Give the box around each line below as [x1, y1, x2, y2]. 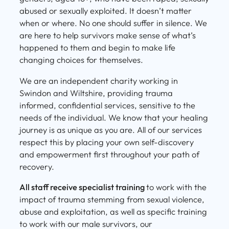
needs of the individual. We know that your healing [19, 112, 208, 123]
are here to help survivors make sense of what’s [19, 30, 196, 41]
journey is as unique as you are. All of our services [19, 124, 202, 135]
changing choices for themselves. [19, 55, 143, 65]
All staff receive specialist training [19, 181, 146, 192]
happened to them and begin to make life [19, 42, 175, 53]
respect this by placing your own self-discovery [19, 136, 194, 147]
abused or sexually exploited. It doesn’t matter [19, 6, 192, 16]
